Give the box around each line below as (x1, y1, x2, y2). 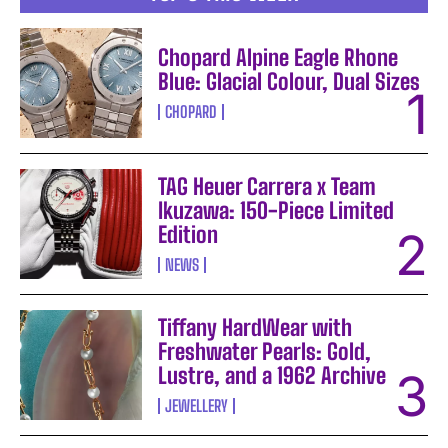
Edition (158, 221, 219, 249)
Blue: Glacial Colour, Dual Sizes (158, 68, 421, 96)
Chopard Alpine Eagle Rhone (158, 44, 399, 72)
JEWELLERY (165, 396, 229, 416)
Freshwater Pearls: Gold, (158, 338, 372, 366)
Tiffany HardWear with (158, 314, 353, 342)
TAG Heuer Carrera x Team (158, 173, 377, 201)
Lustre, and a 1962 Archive (158, 362, 387, 390)
